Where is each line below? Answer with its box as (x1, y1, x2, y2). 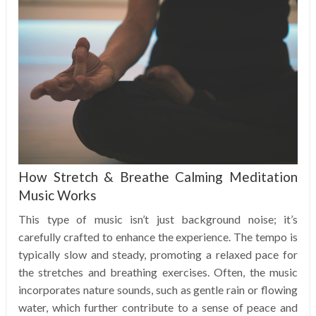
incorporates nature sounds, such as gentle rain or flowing (18, 282, 298, 296)
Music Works (18, 186, 97, 203)
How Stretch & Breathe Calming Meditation (18, 168, 298, 185)
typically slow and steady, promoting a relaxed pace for (18, 247, 298, 261)
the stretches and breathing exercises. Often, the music (18, 265, 298, 279)
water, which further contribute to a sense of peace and (18, 300, 298, 314)
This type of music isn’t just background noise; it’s (18, 212, 298, 226)
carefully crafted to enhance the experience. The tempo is (18, 229, 298, 243)
